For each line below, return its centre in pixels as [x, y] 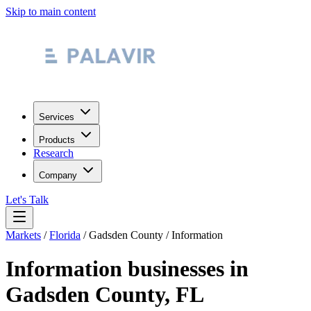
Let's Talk [27, 200]
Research [53, 153]
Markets [23, 235]
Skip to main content [51, 11]
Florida [65, 235]
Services [57, 117]
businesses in [185, 269]
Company [58, 175]
